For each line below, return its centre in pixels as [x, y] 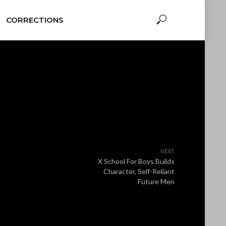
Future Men [156, 181]
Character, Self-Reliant [139, 171]
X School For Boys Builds [136, 161]
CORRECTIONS [35, 20]
